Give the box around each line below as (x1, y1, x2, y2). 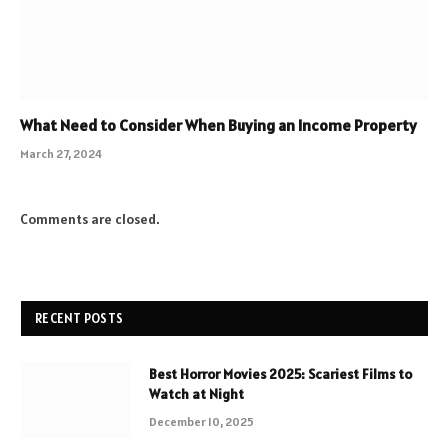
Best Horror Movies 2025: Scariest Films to (149, 364, 412, 383)
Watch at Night (149, 384, 244, 403)
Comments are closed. (20, 209, 160, 228)
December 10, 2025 (149, 413, 254, 429)
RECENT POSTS (35, 309, 124, 327)
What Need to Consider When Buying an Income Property (20, 114, 417, 135)
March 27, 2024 (20, 145, 102, 161)
